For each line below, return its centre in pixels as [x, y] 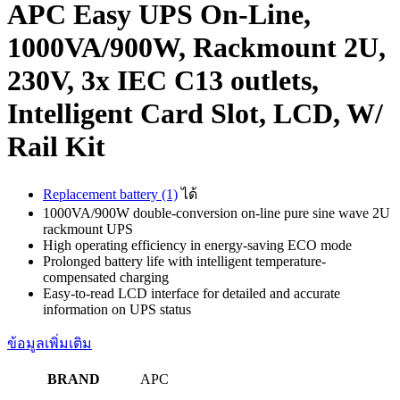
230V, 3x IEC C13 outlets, [163, 81]
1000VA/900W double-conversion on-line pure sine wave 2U [217, 212]
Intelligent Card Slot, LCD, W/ [195, 114]
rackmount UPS [88, 229]
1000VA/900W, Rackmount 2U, [196, 48]
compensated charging [106, 277]
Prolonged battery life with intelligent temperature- [184, 261]
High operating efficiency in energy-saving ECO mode [197, 245]
